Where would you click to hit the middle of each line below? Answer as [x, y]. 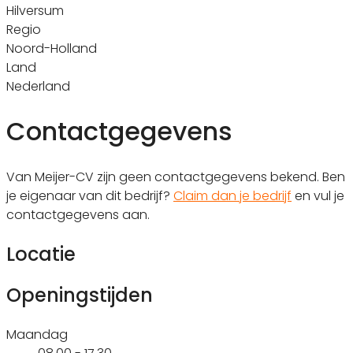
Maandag [37, 334]
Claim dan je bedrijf [232, 195]
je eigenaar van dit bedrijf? [90, 195]
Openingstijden [80, 295]
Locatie [41, 254]
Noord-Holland [52, 48]
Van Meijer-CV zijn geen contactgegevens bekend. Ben [176, 176]
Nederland [38, 86]
